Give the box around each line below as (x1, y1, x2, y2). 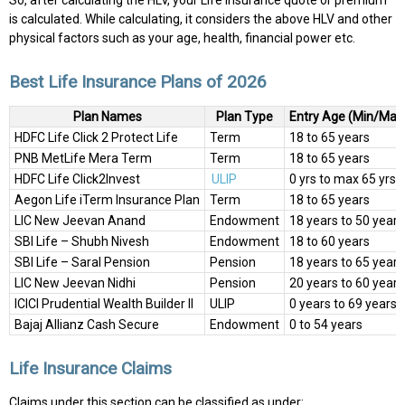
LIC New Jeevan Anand (14, 213, 146, 229)
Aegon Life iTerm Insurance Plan (14, 193, 200, 208)
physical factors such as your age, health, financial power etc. (9, 31, 355, 46)
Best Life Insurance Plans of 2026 (9, 71, 267, 92)
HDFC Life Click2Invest (14, 172, 140, 187)
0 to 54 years (289, 317, 363, 333)
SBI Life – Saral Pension (14, 255, 150, 270)
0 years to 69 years (289, 297, 397, 312)
